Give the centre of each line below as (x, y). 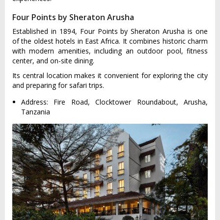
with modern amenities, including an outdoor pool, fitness (110, 51)
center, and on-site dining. (53, 60)
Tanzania (36, 111)
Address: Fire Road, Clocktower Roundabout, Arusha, (114, 102)
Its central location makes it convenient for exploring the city (110, 75)
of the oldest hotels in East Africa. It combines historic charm (110, 41)
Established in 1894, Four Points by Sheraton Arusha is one (110, 31)
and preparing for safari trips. (58, 85)
